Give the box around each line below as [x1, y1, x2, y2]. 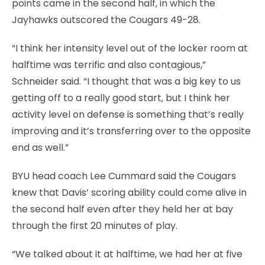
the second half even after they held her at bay [12, 202, 233, 216]
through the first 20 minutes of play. [12, 218, 177, 232]
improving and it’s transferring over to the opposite [12, 124, 251, 138]
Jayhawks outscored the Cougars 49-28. [12, 12, 201, 27]
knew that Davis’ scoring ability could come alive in [12, 185, 247, 199]
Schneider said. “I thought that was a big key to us [12, 74, 241, 88]
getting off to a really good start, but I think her [12, 91, 230, 105]
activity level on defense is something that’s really [12, 107, 244, 121]
